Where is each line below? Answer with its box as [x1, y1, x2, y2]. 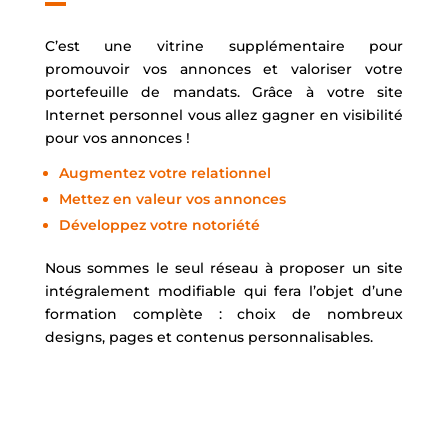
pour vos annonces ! [44, 128, 190, 147]
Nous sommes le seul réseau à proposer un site [44, 258, 404, 277]
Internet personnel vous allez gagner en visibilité [44, 105, 404, 124]
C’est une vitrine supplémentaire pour [44, 36, 404, 55]
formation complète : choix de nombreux [44, 304, 404, 323]
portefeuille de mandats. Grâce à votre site [44, 82, 404, 101]
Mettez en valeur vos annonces [58, 189, 286, 208]
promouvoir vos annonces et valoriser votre [44, 59, 404, 78]
